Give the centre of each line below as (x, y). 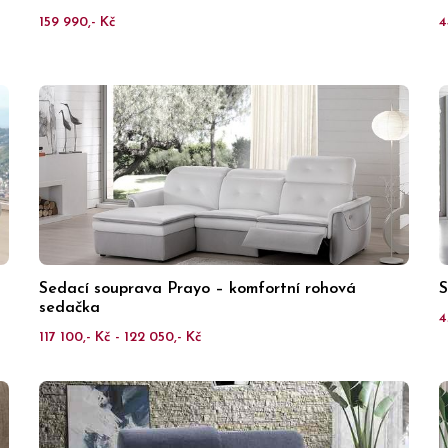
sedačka (69, 308)
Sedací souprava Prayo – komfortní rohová (197, 289)
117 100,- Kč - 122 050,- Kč (120, 337)
